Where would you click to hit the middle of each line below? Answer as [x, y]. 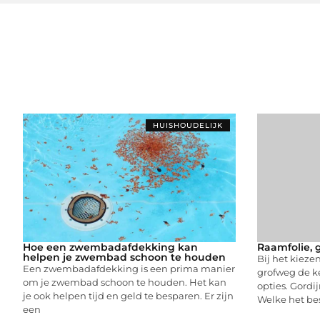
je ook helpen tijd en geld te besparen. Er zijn [128, 295]
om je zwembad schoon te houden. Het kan [125, 282]
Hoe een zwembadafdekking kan [110, 247]
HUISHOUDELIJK [187, 125]
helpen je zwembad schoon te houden [124, 257]
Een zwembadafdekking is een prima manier [129, 268]
